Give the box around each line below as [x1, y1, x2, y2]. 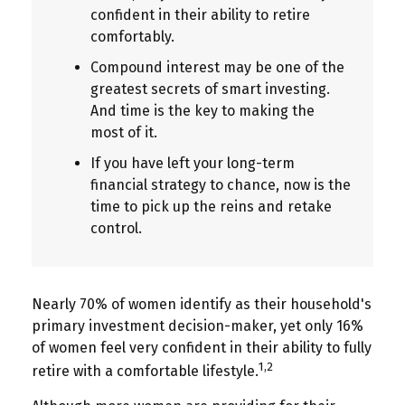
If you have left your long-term [90, 154, 295, 172]
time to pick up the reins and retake [90, 197, 332, 215]
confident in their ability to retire [90, 5, 310, 24]
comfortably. [90, 27, 174, 45]
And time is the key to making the [90, 101, 315, 119]
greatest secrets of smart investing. [90, 80, 330, 98]
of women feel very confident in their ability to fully [32, 338, 372, 356]
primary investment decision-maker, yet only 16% [32, 316, 363, 334]
